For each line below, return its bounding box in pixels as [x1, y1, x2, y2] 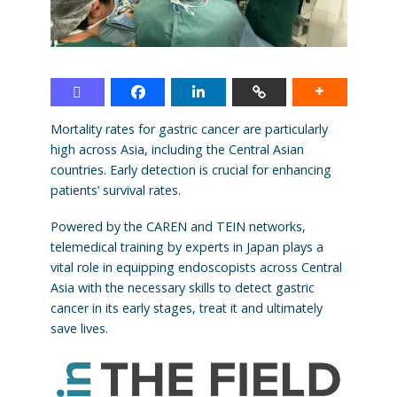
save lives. [50, 319, 108, 337]
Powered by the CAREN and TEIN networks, [50, 217, 306, 235]
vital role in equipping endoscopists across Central [50, 258, 342, 276]
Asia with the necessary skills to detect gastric [50, 278, 315, 296]
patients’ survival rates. [50, 181, 181, 198]
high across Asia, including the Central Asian [50, 140, 304, 158]
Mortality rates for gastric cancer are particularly [50, 120, 328, 137]
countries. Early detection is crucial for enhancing [50, 160, 331, 178]
